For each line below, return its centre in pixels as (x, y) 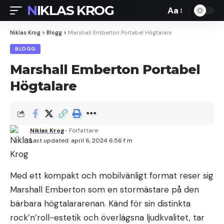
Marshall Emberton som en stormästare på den (104, 189)
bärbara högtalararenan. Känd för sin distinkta (100, 203)
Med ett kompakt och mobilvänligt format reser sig (112, 175)
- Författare (81, 130)
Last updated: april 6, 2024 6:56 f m (81, 140)
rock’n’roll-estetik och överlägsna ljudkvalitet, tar (107, 217)
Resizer (181, 31)
